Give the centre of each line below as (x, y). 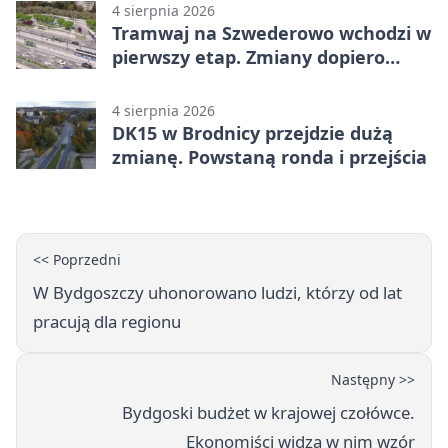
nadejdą (148, 80)
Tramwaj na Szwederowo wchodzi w (271, 32)
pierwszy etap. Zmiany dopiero (248, 56)
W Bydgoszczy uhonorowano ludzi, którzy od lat (217, 292)
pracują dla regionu (107, 321)
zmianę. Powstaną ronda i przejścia (269, 156)
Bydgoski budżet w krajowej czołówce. (268, 412)
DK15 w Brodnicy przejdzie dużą (252, 132)
